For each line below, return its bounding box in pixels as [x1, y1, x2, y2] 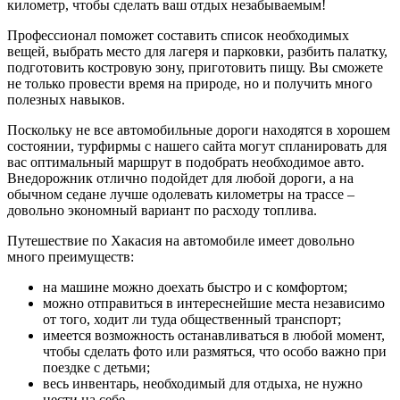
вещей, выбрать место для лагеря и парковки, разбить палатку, [7, 43, 387, 59]
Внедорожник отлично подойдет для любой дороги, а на [7, 170, 354, 186]
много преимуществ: [7, 248, 134, 264]
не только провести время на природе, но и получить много [7, 75, 372, 91]
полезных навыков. [7, 91, 125, 107]
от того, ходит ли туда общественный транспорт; [43, 311, 341, 327]
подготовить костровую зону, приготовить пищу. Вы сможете [7, 59, 383, 75]
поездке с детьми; [43, 359, 150, 375]
